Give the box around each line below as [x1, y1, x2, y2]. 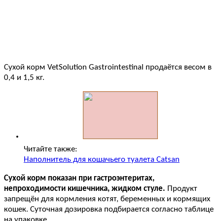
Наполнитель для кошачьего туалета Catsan [24, 155, 180, 164]
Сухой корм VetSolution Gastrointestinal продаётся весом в [4, 63, 212, 72]
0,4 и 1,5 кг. [4, 73, 44, 82]
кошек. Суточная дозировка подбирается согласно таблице [4, 205, 214, 214]
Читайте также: [24, 145, 77, 153]
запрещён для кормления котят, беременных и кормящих [4, 195, 210, 204]
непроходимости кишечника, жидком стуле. [4, 184, 165, 193]
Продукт [165, 184, 197, 193]
